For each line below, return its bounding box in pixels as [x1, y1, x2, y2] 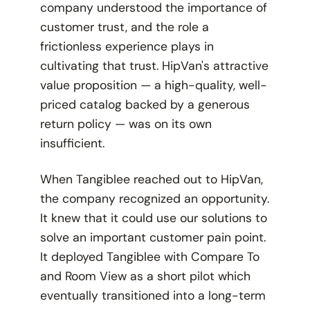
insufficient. [39, 136, 104, 152]
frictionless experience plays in [39, 39, 214, 55]
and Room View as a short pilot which [39, 268, 250, 284]
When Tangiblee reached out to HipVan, [39, 172, 263, 188]
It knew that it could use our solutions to [39, 210, 267, 226]
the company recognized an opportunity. [39, 191, 269, 207]
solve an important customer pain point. [39, 230, 266, 246]
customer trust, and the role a [39, 19, 209, 35]
